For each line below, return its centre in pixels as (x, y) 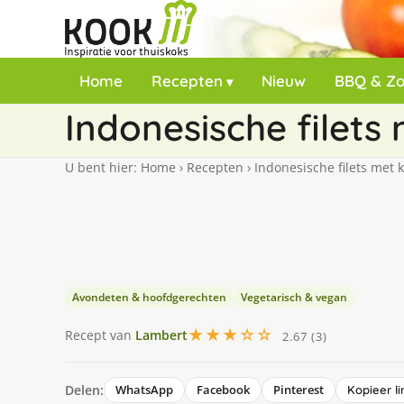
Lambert (161, 335)
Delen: (84, 390)
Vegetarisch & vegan (294, 297)
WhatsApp (144, 390)
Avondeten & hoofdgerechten (149, 297)
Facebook (223, 390)
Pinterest (298, 390)
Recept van (100, 335)
